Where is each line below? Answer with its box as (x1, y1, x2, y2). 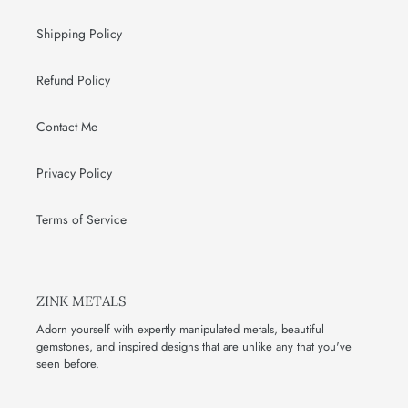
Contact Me (36, 117, 97, 136)
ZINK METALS (36, 291, 127, 310)
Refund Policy (36, 70, 110, 89)
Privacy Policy (36, 163, 112, 182)
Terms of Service (36, 209, 127, 229)
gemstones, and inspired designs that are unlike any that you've (36, 338, 352, 356)
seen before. (36, 355, 99, 373)
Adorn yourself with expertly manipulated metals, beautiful (36, 321, 324, 339)
